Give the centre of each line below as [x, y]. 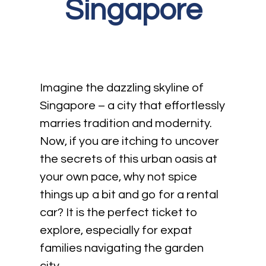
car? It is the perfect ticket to [119, 213]
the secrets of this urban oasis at [129, 159]
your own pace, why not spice [119, 177]
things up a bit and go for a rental [129, 195]
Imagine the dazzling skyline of [122, 88]
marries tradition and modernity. [126, 124]
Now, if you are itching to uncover [130, 142]
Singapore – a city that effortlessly [133, 106]
